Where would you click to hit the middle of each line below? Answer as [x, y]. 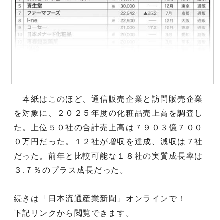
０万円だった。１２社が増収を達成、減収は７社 [109, 141]
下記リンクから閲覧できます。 [74, 213]
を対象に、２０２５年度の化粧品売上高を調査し [109, 113]
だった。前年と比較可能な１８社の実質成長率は [109, 156]
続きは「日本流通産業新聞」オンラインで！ [100, 198]
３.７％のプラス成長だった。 [71, 170]
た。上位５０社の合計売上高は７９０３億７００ [109, 127]
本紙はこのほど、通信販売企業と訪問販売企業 [109, 99]
